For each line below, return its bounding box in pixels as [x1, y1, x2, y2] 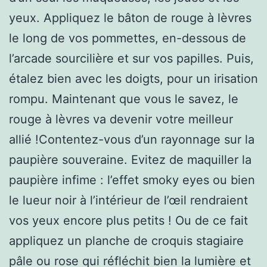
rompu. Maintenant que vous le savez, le [9, 91, 238, 106]
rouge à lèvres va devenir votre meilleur [9, 111, 233, 126]
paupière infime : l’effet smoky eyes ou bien [9, 172, 255, 187]
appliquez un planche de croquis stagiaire [9, 233, 244, 248]
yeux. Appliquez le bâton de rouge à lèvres [9, 10, 252, 25]
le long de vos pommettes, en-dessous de [9, 30, 246, 45]
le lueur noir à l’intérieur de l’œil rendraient [9, 193, 248, 207]
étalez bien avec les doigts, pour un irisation [9, 71, 258, 86]
